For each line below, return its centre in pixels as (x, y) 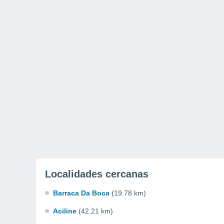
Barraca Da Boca (81, 193)
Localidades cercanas (97, 174)
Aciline (65, 211)
